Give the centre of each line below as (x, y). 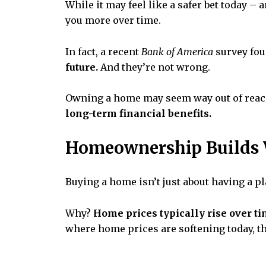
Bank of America (177, 51)
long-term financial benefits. (138, 114)
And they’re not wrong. (154, 67)
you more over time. (113, 20)
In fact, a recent (103, 51)
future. (82, 67)
